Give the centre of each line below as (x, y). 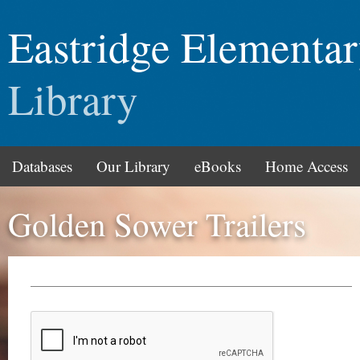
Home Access (307, 166)
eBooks (218, 166)
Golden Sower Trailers (157, 224)
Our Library (133, 166)
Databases (42, 166)
